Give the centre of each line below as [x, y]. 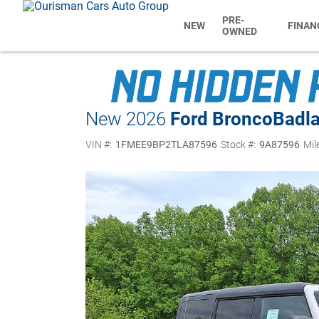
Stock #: [238, 144]
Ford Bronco [221, 119]
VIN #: [99, 144]
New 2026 [126, 119]
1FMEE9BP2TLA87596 [166, 144]
